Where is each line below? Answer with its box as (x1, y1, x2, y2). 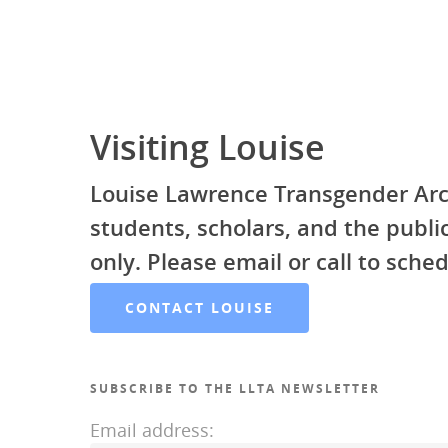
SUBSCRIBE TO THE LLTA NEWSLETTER (90, 380, 380, 398)
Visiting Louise (90, 124, 325, 171)
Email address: (90, 418, 214, 443)
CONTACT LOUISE (125, 298, 274, 318)
